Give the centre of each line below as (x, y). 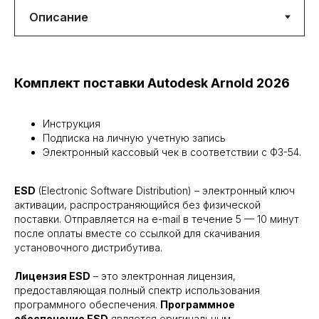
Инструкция (72, 124)
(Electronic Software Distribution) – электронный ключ (165, 191)
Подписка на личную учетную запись (134, 138)
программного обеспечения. (87, 305)
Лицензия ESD (52, 276)
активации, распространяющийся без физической (137, 205)
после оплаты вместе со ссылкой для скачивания (137, 234)
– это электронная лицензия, (163, 276)
